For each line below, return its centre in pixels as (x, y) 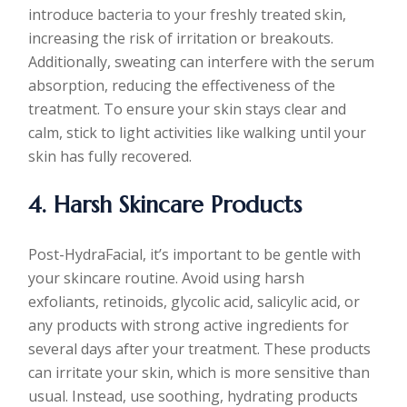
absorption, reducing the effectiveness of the (182, 86)
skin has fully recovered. (110, 157)
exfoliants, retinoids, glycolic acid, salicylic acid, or (194, 302)
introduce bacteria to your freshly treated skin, (188, 15)
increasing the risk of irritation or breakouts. (181, 39)
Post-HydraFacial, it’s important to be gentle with (195, 255)
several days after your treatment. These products (200, 349)
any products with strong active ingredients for (189, 326)
